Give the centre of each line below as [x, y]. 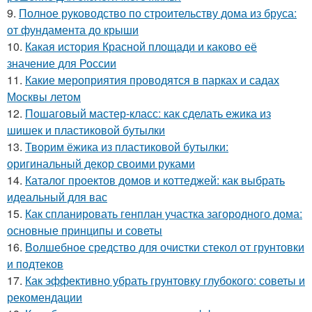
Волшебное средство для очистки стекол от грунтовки [165, 247]
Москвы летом [44, 96]
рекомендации [45, 297]
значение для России [62, 63]
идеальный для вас [57, 196]
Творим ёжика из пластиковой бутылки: [127, 146]
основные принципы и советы [85, 230]
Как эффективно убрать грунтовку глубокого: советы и [165, 280]
